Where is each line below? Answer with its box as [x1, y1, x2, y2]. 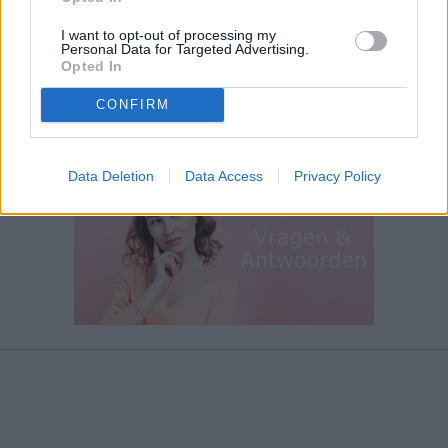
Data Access [184, 167, 263, 184]
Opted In [61, 57, 123, 74]
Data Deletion [67, 167, 154, 184]
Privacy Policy [293, 167, 381, 184]
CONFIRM [95, 97, 170, 112]
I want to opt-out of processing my [61, 26, 276, 43]
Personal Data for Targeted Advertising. [61, 40, 309, 57]
